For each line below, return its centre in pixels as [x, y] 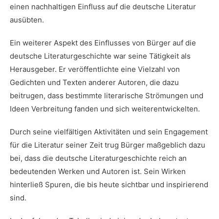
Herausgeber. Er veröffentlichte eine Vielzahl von [95, 69]
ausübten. [27, 20]
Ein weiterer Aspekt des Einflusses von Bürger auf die [103, 43]
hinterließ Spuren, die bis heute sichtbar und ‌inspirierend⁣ [109, 185]
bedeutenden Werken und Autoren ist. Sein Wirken [98, 171]
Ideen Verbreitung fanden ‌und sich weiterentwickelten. [105, 109]
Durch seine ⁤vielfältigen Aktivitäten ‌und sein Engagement [109, 132]
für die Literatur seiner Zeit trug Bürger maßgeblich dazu [108, 145]
